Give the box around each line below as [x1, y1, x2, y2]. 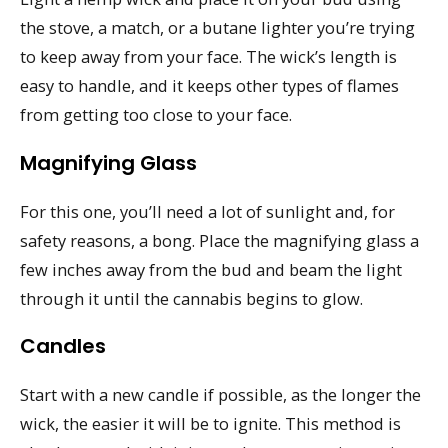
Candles [20, 332, 106, 361]
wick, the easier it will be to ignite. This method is [20, 412, 401, 436]
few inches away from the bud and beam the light [20, 257, 402, 281]
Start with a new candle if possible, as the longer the [20, 383, 421, 407]
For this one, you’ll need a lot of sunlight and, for [20, 199, 395, 223]
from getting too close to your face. [20, 103, 292, 127]
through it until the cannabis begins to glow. [20, 286, 363, 310]
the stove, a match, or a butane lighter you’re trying [20, 16, 415, 40]
